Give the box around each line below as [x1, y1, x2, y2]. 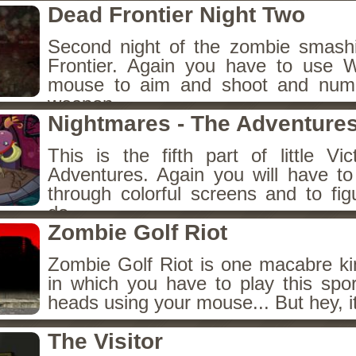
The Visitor [48, 329, 163, 354]
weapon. [48, 93, 118, 114]
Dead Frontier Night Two [48, 2, 305, 27]
